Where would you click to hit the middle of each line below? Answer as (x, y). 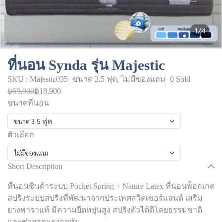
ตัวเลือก (21, 135)
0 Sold (180, 79)
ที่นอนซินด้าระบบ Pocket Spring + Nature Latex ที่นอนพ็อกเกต (111, 186)
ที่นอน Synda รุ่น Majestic (86, 65)
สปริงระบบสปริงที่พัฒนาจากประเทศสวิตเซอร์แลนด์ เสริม (105, 198)
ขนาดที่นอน (28, 103)
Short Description (35, 166)
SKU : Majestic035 (38, 79)
